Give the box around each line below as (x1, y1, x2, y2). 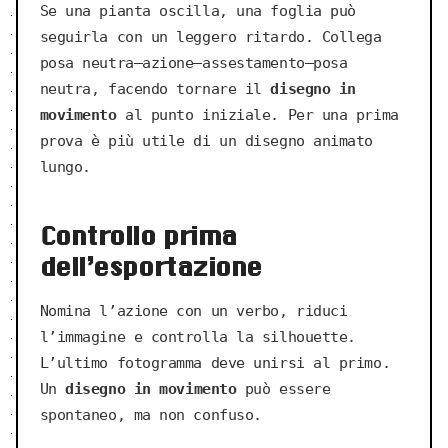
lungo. (39, 158, 91, 177)
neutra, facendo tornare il (39, 80, 271, 99)
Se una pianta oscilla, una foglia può (39, 2, 356, 21)
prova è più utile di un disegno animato (39, 132, 374, 151)
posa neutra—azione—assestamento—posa (39, 54, 348, 73)
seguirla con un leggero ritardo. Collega (39, 28, 382, 47)
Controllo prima (39, 221, 237, 251)
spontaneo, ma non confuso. (39, 406, 262, 425)
